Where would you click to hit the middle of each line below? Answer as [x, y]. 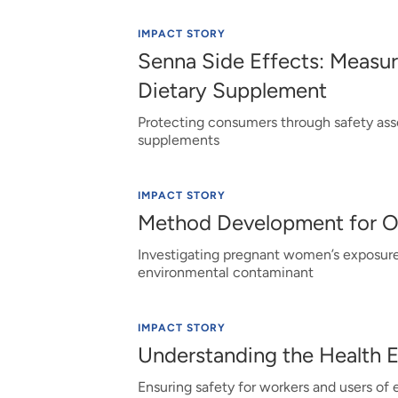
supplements [178, 140]
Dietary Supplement [232, 90]
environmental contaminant [225, 272]
